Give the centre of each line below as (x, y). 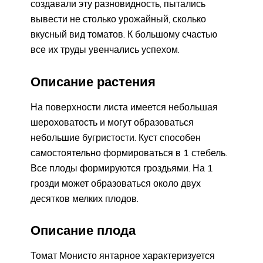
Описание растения (93, 81)
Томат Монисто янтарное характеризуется (123, 256)
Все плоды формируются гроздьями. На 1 (122, 168)
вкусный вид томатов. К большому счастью (124, 34)
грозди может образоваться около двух (116, 183)
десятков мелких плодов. (85, 198)
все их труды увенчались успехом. (105, 49)
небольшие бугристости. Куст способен (116, 137)
